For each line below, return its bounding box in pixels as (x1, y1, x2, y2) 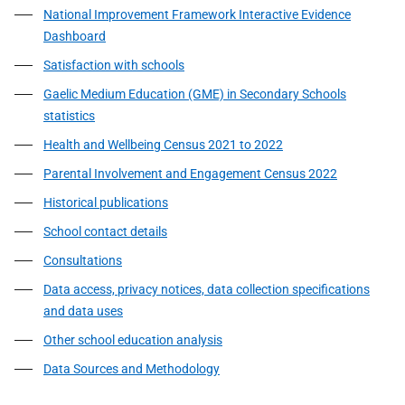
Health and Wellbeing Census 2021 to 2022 (43, 137, 283, 152)
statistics (43, 108, 95, 123)
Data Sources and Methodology (43, 362, 220, 376)
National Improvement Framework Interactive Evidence (43, 7, 351, 22)
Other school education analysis (43, 333, 222, 347)
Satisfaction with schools (43, 58, 184, 72)
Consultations (43, 253, 122, 268)
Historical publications (43, 195, 168, 210)
